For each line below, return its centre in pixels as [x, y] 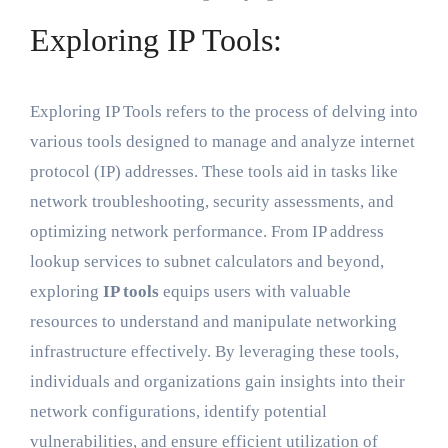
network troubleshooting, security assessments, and [211, 202]
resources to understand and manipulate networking [213, 322]
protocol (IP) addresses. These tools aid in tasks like [213, 172]
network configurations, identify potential [178, 412]
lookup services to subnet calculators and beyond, [206, 262]
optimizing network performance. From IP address [206, 232]
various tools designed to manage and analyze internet [222, 142]
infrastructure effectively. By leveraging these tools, [214, 352]
